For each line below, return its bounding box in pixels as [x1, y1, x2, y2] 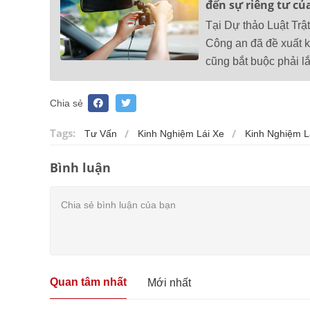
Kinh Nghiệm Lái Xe [138, 128, 224, 140]
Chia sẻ [50, 98, 83, 109]
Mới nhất [147, 276, 191, 289]
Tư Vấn [84, 128, 117, 140]
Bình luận [50, 159, 111, 176]
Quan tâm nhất [50, 276, 127, 289]
